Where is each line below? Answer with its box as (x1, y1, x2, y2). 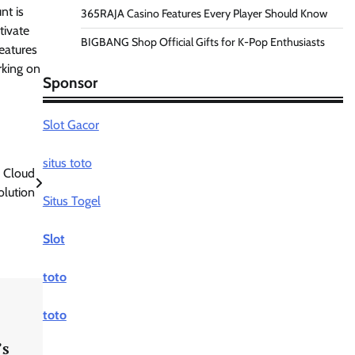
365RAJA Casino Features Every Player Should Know (80, 6, 327, 21)
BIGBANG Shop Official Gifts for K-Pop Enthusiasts (80, 35, 325, 49)
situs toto (42, 155, 92, 170)
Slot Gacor (42, 117, 99, 132)
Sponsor (42, 74, 97, 92)
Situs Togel (42, 193, 101, 208)
